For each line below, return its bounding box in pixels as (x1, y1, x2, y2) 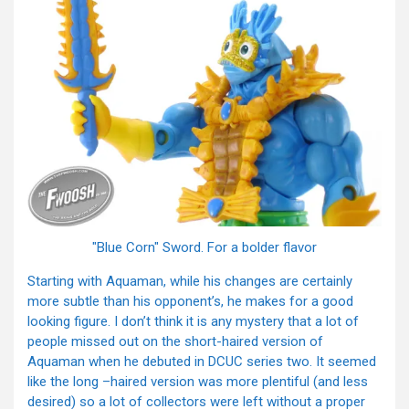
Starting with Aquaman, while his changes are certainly (27, 272, 352, 289)
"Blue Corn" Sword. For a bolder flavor (92, 238, 317, 256)
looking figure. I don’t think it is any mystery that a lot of (27, 312, 359, 330)
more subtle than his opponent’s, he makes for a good (27, 292, 353, 309)
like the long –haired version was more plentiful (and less (27, 372, 368, 390)
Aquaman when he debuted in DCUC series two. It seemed (27, 352, 376, 370)
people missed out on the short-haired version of (27, 332, 323, 350)
